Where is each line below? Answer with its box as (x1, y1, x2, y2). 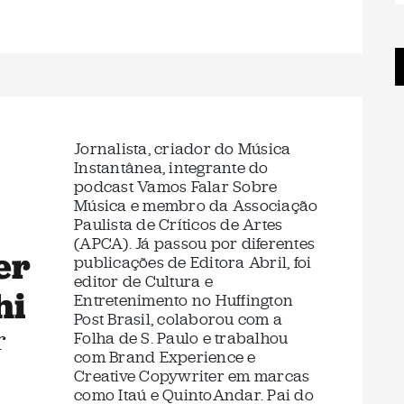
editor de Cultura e (74, 271, 213, 292)
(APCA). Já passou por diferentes (74, 233, 315, 254)
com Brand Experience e (74, 346, 256, 368)
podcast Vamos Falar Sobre (74, 176, 278, 197)
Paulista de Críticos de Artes (74, 214, 283, 235)
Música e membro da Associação (74, 195, 318, 216)
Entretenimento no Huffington (74, 289, 293, 311)
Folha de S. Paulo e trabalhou (74, 327, 289, 349)
